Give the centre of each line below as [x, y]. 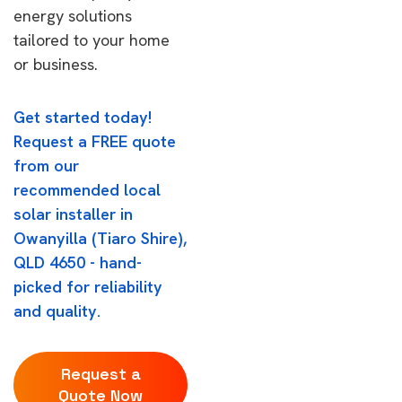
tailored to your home [92, 40]
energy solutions [73, 16]
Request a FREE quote [95, 141]
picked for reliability [88, 287]
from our [46, 166]
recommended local [87, 190]
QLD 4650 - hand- [78, 262]
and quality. [57, 311]
